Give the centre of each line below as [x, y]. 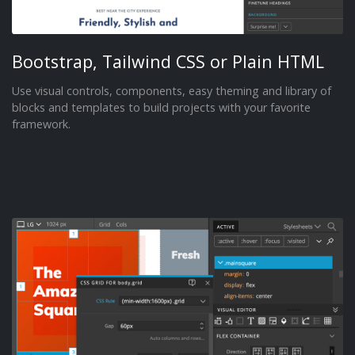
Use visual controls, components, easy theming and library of [172, 91]
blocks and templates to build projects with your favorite [161, 108]
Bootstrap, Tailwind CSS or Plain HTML [168, 61]
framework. [41, 124]
